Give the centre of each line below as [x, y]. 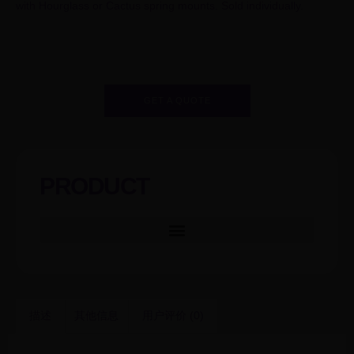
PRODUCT [94, 186]
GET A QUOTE [177, 101]
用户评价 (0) [173, 316]
